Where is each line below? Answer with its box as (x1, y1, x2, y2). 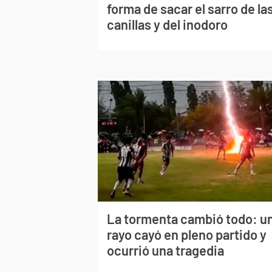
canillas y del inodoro (107, 16, 228, 32)
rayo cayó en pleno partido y (107, 226, 267, 243)
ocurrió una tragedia (107, 242, 225, 259)
